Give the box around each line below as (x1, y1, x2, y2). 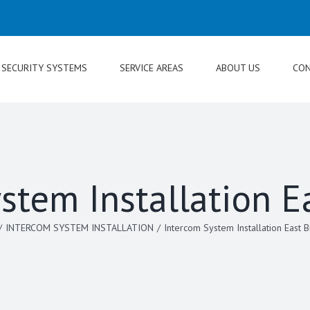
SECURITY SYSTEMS (1, 62, 87, 74)
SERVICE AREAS (120, 62, 183, 74)
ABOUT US (216, 62, 260, 74)
